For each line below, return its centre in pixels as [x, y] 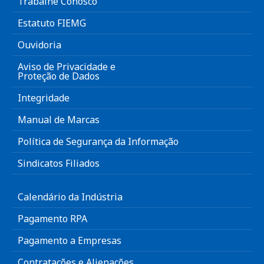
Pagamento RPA [52, 219]
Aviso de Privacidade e [67, 67]
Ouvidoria [39, 45]
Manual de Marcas [59, 120]
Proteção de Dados [59, 76]
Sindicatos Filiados [59, 164]
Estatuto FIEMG [52, 23]
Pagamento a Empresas [70, 241]
